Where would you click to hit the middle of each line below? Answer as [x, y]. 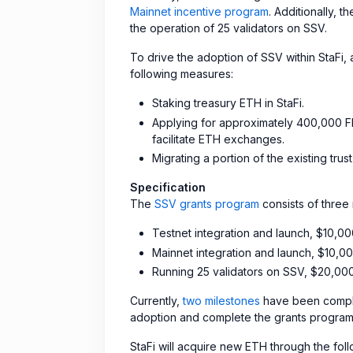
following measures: [182, 74]
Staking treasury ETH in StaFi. [228, 103]
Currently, [156, 301]
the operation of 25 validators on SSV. [229, 28]
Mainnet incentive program [199, 11]
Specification [168, 187]
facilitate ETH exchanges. [218, 139]
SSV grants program [207, 204]
